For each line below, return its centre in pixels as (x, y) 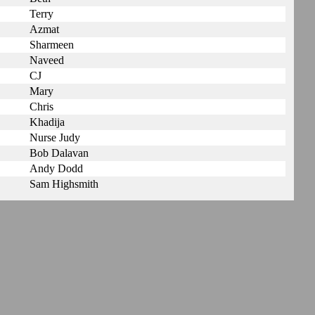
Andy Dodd (56, 168)
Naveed (47, 60)
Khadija (47, 122)
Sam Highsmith (64, 184)
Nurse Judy (55, 137)
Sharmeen (52, 45)
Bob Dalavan (59, 153)
